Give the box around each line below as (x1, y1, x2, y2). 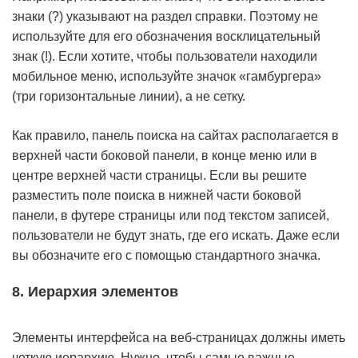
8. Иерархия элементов (12, 284, 178, 300)
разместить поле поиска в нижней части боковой (12, 189, 301, 202)
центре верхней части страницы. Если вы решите (12, 169, 307, 182)
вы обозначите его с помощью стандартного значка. (12, 249, 320, 262)
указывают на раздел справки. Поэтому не (66, 10, 318, 23)
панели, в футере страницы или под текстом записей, (12, 209, 329, 222)
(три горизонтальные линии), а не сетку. (12, 89, 245, 103)
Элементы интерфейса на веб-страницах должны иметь (12, 331, 345, 344)
